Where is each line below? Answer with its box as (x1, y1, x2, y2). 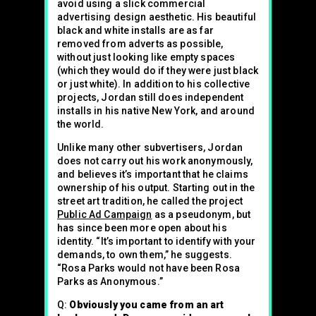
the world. (57, 118, 104, 130)
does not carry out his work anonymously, (57, 154, 253, 166)
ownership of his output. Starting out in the (57, 181, 255, 193)
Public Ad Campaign (57, 208, 152, 220)
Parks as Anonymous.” (57, 275, 163, 287)
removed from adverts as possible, (57, 37, 224, 49)
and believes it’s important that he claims (57, 168, 248, 180)
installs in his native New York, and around (57, 104, 255, 116)
